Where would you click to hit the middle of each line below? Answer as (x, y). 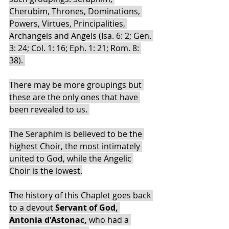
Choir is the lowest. (46, 170)
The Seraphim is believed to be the (77, 134)
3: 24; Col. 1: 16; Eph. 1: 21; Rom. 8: (75, 48)
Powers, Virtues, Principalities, (68, 23)
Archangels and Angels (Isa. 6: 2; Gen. (81, 36)
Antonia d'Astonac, (49, 220)
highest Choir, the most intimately (76, 146)
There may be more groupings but (76, 85)
